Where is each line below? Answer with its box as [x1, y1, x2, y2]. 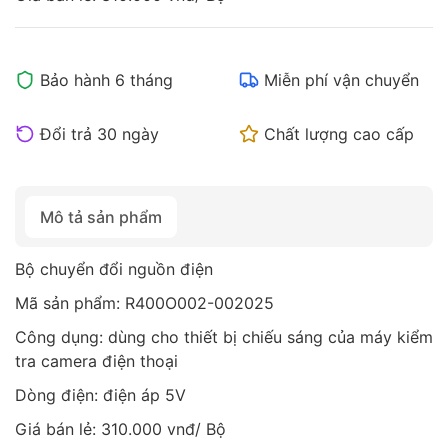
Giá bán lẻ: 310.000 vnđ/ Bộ [15, 418, 226, 439]
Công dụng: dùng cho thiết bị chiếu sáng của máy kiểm [15, 326, 433, 347]
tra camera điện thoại [15, 350, 178, 371]
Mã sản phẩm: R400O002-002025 [15, 292, 274, 313]
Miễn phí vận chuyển [264, 69, 419, 90]
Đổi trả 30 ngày [40, 123, 159, 144]
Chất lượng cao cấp [264, 123, 414, 144]
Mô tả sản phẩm [40, 206, 162, 227]
